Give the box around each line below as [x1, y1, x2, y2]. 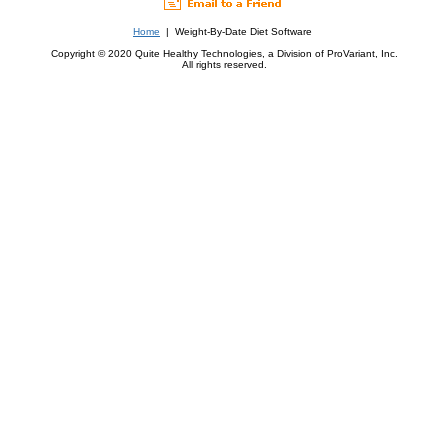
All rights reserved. [181, 59, 267, 71]
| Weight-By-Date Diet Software [160, 26, 312, 38]
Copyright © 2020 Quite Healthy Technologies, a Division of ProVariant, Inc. [50, 48, 398, 60]
